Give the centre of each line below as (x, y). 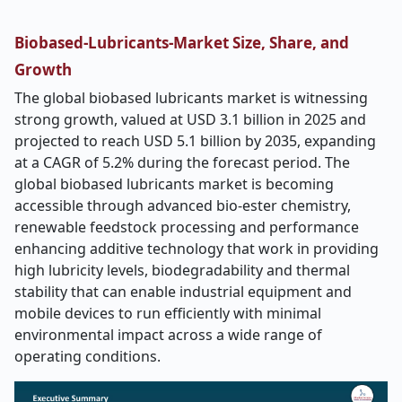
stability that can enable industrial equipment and (183, 292)
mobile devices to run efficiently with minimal (168, 313)
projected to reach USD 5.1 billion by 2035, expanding (195, 141)
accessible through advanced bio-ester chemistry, (183, 205)
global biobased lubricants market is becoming (174, 184)
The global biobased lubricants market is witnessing (191, 98)
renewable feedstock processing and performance (187, 227)
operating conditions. (87, 356)
